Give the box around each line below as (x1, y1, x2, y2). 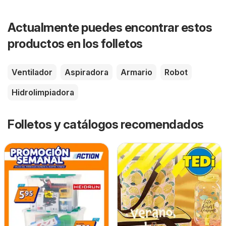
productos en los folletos (8, 36, 143, 51)
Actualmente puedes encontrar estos (8, 20, 212, 35)
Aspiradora (65, 67, 108, 77)
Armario (121, 67, 152, 77)
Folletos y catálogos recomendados (8, 117, 204, 132)
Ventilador (12, 67, 52, 77)
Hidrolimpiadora (12, 87, 74, 97)
